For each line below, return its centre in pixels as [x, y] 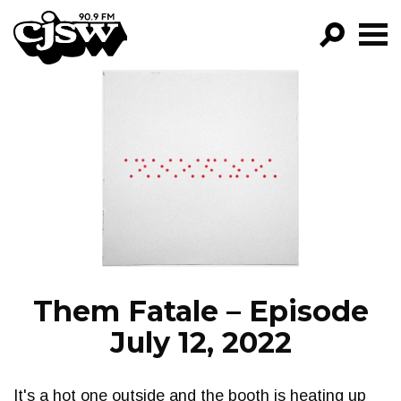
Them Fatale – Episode [200, 311]
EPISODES [207, 199]
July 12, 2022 [200, 342]
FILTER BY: [200, 128]
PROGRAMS [207, 161]
